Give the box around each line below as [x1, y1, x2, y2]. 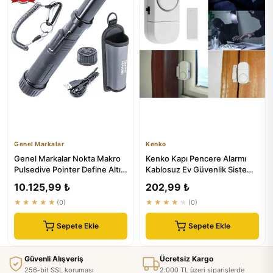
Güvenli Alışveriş [24, 253, 83, 263]
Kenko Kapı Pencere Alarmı [146, 153, 246, 163]
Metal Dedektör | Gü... [14, 175, 97, 185]
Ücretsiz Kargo [160, 253, 213, 263]
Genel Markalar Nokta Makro [14, 153, 121, 163]
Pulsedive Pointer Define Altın [14, 164, 126, 174]
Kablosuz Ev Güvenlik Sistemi [146, 164, 255, 174]
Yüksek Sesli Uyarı [146, 175, 214, 185]
